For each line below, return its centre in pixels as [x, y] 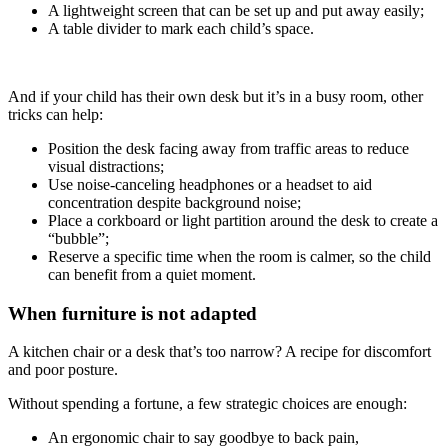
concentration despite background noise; [174, 202]
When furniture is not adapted [132, 313]
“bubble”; [78, 238]
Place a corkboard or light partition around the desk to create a [243, 220]
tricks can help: [55, 114]
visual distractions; [106, 166]
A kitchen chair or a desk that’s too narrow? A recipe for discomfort [219, 352]
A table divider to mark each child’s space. [181, 28]
